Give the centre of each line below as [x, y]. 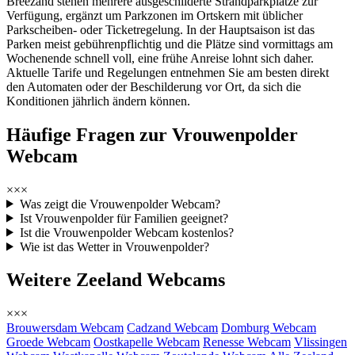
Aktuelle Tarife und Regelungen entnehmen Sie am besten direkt [168, 72]
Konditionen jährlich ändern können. [98, 101]
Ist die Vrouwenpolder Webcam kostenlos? [126, 232]
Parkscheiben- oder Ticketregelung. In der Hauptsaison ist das [160, 29]
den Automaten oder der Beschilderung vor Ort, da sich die [154, 86]
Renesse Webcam [247, 342]
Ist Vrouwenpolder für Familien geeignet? [124, 218]
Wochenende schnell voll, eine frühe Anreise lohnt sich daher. [160, 58]
